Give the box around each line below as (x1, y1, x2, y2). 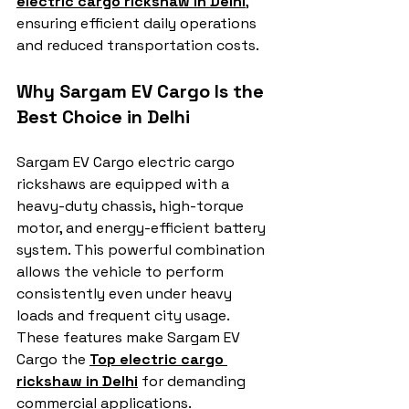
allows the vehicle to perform (16, 262, 227, 282)
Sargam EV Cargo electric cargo (16, 152, 238, 173)
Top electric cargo (89, 350, 227, 370)
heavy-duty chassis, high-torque (16, 196, 247, 216)
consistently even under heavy (16, 284, 236, 304)
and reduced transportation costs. (16, 36, 259, 56)
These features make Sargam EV (16, 328, 244, 348)
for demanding (138, 372, 249, 392)
